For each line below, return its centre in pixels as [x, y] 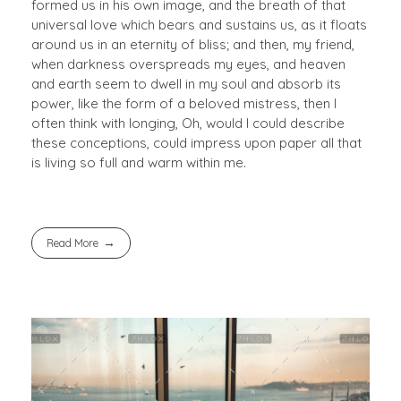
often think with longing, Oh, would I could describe [188, 123]
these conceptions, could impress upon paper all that [196, 142]
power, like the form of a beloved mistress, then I [184, 103]
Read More [72, 243]
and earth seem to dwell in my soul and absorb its [186, 83]
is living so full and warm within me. [139, 162]
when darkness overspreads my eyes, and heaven [188, 64]
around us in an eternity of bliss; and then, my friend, [193, 44]
